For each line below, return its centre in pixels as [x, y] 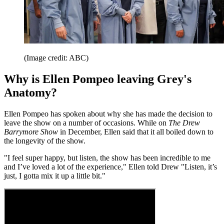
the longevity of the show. [45, 140]
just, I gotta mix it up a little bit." [55, 175]
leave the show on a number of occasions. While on [86, 122]
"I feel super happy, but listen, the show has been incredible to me [107, 157]
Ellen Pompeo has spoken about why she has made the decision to [108, 113]
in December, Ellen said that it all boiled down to [137, 131]
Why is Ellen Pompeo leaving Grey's [98, 79]
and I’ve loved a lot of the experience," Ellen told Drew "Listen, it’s [110, 166]
